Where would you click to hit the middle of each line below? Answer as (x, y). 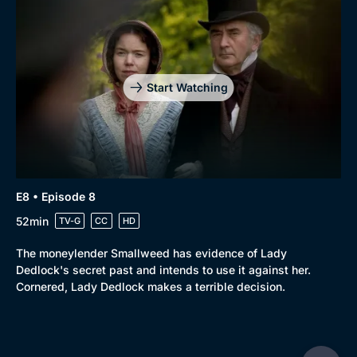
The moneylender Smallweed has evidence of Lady (151, 253)
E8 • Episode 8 (56, 197)
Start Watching (187, 87)
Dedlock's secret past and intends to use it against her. (163, 270)
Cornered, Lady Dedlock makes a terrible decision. (151, 287)
